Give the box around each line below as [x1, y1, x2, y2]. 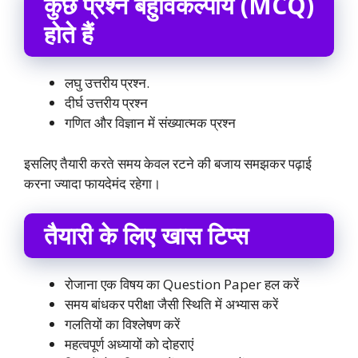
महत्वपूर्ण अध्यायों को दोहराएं [65, 335, 193, 354]
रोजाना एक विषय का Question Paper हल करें [65, 275, 299, 294]
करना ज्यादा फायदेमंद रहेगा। [24, 173, 161, 193]
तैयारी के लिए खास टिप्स [44, 219, 249, 253]
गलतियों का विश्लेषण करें [65, 315, 180, 334]
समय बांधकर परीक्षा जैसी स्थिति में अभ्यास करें [65, 295, 278, 314]
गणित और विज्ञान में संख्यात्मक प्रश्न [65, 113, 236, 133]
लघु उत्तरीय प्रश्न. [65, 74, 149, 93]
